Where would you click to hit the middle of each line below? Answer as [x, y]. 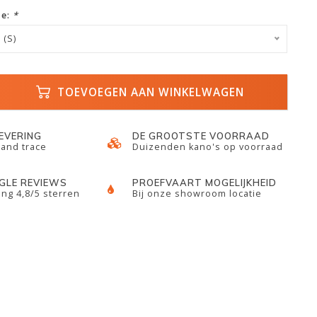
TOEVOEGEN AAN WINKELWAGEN [149, 92]
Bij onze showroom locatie [197, 194]
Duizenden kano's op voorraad [208, 147]
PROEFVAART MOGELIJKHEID [205, 183]
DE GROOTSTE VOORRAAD [201, 136]
